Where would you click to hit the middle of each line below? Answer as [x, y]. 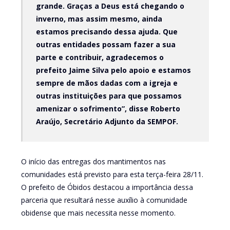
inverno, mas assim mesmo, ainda [99, 18]
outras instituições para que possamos [109, 95]
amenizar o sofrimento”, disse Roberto [108, 108]
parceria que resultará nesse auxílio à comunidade [104, 200]
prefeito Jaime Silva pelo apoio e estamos [113, 70]
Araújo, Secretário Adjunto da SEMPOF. [107, 121]
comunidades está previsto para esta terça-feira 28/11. [112, 174]
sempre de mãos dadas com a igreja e [107, 83]
